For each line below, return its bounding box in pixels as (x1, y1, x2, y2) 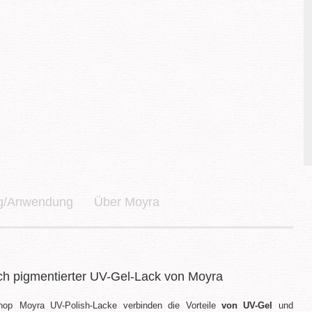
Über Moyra (94, 195, 159, 209)
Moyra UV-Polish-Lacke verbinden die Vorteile (19, 300, 221, 311)
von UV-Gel (221, 300, 273, 311)
